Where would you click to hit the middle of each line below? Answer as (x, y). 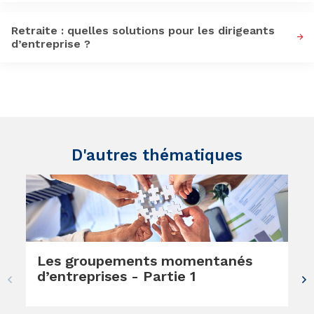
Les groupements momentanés (144, 260)
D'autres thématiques (157, 155)
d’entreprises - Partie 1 (116, 276)
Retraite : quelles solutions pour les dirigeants (143, 31)
